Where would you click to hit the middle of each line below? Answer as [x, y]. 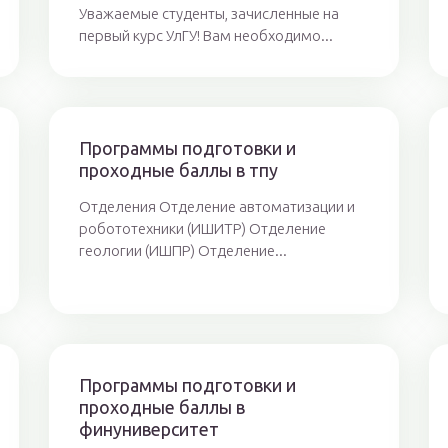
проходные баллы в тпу [178, 170]
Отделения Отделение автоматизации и [216, 206]
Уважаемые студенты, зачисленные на [208, 13]
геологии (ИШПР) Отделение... [182, 250]
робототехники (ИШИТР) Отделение [202, 228]
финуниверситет [148, 429]
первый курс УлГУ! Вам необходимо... [205, 35]
